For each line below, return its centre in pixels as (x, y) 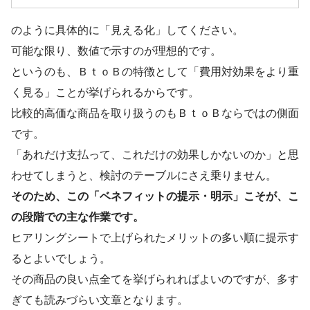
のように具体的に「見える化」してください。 (127, 30)
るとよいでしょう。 (61, 258)
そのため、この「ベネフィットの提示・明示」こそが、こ (155, 196)
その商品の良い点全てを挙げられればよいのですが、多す (155, 279)
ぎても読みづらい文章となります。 (100, 300)
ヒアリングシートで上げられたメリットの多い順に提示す (155, 238)
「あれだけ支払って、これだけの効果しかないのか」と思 (155, 155)
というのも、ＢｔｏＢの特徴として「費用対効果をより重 (155, 72)
